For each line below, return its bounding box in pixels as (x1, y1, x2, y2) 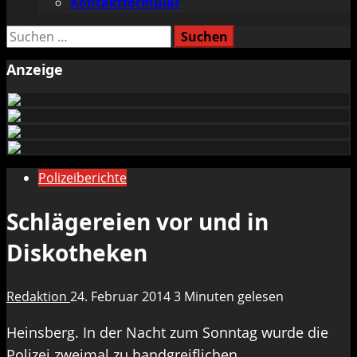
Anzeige (6, 59, 63, 79)
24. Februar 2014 (70, 288, 174, 306)
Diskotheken (6, 237, 147, 269)
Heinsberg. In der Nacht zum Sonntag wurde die (6, 323, 328, 343)
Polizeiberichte (38, 168, 127, 186)
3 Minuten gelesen (174, 288, 284, 306)
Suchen (6, 25, 50, 43)
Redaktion (6, 288, 70, 306)
